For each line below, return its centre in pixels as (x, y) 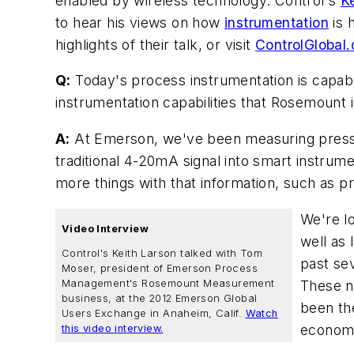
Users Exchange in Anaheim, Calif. (154, 314)
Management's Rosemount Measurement (168, 284)
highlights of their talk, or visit (155, 44)
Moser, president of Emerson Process (160, 269)
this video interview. (113, 329)
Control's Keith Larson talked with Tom (162, 254)
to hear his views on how (140, 22)
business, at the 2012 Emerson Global (160, 299)
